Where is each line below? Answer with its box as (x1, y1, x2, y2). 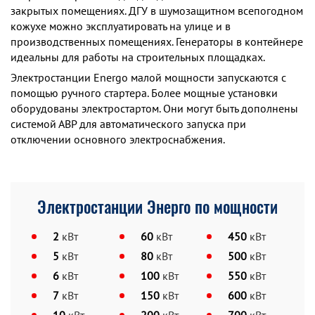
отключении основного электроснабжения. (11, 132, 225, 146)
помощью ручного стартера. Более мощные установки (11, 86, 278, 100)
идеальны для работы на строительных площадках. (11, 50, 265, 64)
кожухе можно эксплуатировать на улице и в (11, 19, 231, 33)
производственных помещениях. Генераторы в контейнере (11, 34, 303, 49)
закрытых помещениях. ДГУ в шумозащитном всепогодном (11, 4, 303, 18)
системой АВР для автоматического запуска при (11, 117, 246, 131)
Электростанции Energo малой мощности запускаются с (11, 70, 286, 84)
